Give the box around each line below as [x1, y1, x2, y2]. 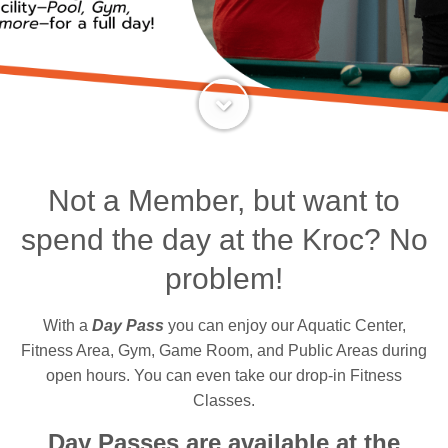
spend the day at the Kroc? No [20, 222, 428, 256]
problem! [165, 261, 283, 295]
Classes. [193, 391, 255, 409]
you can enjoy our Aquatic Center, [163, 316, 406, 334]
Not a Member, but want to [48, 183, 400, 217]
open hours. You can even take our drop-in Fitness [46, 366, 402, 384]
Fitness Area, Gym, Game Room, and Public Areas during [21, 341, 427, 359]
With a [42, 316, 92, 334]
